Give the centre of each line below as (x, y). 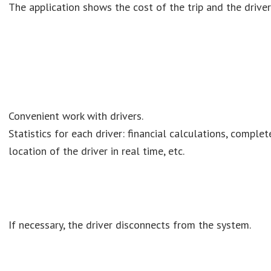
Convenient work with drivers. (76, 116)
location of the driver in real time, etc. (96, 151)
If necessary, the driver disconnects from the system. (130, 225)
